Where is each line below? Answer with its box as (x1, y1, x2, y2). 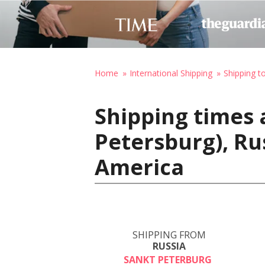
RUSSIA (153, 240, 186, 253)
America (95, 153, 184, 182)
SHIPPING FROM (132, 228, 206, 241)
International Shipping (130, 67, 212, 79)
